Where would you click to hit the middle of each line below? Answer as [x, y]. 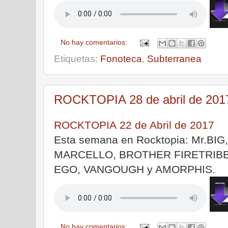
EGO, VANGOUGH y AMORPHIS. [135, 169]
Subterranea [174, 59]
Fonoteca [121, 59]
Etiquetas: [77, 59]
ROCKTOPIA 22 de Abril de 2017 [134, 125]
